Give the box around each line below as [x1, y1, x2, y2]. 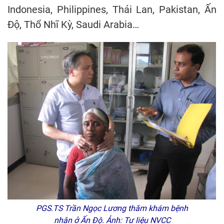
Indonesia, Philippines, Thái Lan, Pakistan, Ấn [7, 3, 216, 15]
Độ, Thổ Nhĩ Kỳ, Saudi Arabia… [7, 18, 139, 30]
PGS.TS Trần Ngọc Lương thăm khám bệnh [36, 203, 188, 213]
